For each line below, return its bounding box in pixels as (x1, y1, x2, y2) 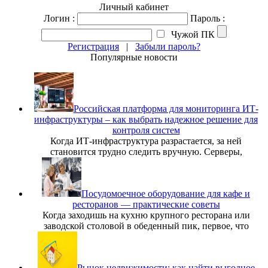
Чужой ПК (169, 29, 215, 39)
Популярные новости (90, 52, 178, 62)
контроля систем (112, 125, 180, 135)
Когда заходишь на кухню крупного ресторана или (42, 210, 250, 220)
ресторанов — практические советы (72, 199, 220, 209)
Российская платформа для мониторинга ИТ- (73, 103, 258, 114)
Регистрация (68, 41, 119, 51)
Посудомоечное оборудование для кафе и (81, 188, 250, 199)
